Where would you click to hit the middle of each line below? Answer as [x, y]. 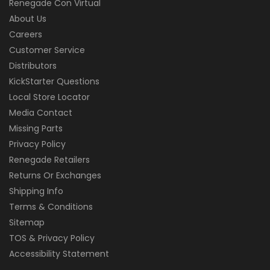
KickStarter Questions [54, 82]
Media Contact [41, 113]
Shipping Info [36, 191]
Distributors [33, 66]
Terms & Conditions [51, 207]
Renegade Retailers [49, 160]
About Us [28, 19]
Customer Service [47, 50]
